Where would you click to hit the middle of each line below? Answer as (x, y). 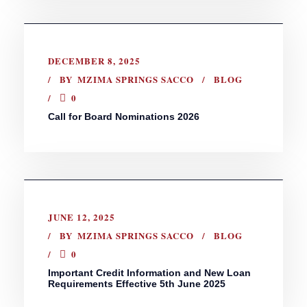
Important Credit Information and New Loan (149, 272)
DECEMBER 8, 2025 (94, 60)
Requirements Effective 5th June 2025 (137, 283)
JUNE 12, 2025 (82, 217)
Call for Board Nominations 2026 (124, 116)
